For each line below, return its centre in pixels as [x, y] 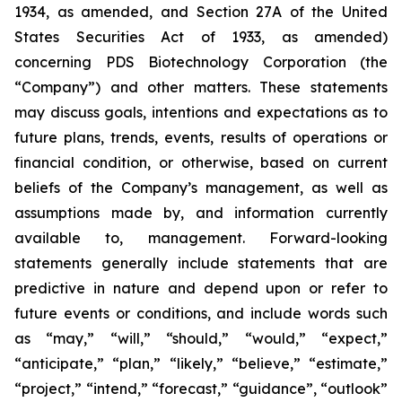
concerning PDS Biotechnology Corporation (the [201, 62]
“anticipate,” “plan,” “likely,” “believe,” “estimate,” [201, 363]
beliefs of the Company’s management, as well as [201, 188]
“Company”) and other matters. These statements [201, 87]
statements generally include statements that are [201, 263]
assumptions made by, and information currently [201, 213]
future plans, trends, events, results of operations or [201, 137]
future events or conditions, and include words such [201, 313]
